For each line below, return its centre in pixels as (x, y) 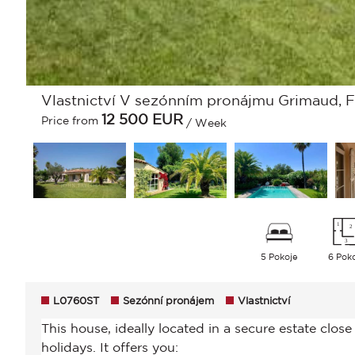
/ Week (205, 123)
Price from (71, 120)
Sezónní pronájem (168, 301)
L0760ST (76, 301)
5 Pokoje (279, 257)
